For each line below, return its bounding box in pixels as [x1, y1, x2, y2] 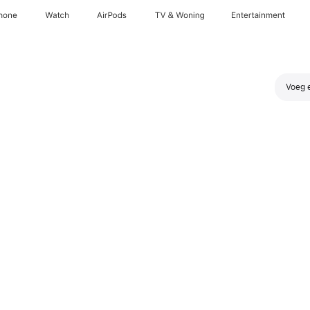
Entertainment [232, 10, 286, 20]
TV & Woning [154, 10, 205, 20]
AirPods [97, 10, 127, 20]
